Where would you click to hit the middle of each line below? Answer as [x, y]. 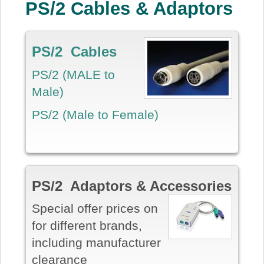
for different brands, [87, 226]
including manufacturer [96, 243]
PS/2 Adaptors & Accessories [131, 186]
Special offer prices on [95, 209]
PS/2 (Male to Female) [95, 115]
